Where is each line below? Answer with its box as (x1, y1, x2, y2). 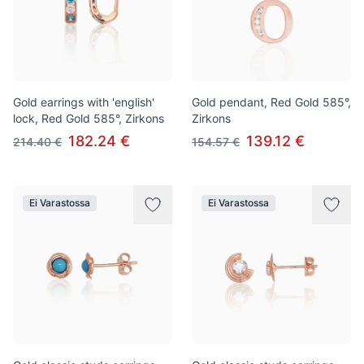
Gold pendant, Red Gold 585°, (192, 95, 351, 109)
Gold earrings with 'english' (13, 95, 154, 109)
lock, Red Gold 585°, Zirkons (13, 111, 164, 125)
